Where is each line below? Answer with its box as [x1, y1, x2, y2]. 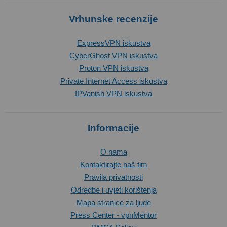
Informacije [88, 123, 139, 133]
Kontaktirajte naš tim [80, 160, 147, 169]
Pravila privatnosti [84, 173, 143, 181]
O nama [100, 147, 127, 156]
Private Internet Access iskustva [60, 77, 167, 85]
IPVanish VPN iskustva [75, 89, 152, 98]
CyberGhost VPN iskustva [69, 51, 158, 60]
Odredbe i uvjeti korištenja [70, 185, 157, 194]
